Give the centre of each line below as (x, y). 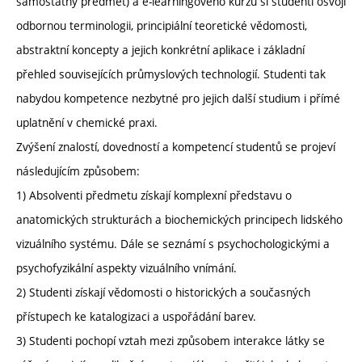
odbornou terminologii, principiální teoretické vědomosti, (162, 26)
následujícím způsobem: (78, 171)
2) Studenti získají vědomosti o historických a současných (163, 293)
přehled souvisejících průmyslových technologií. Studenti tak (171, 74)
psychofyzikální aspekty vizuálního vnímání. (126, 268)
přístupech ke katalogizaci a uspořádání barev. (136, 317)
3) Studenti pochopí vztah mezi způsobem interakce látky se (170, 341)
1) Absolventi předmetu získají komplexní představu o (154, 196)
